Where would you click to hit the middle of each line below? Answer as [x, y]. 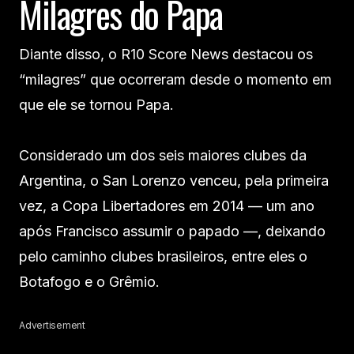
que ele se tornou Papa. [96, 105]
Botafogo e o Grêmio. [89, 282]
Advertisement [52, 326]
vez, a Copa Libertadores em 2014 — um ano [167, 206]
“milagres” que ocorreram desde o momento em [175, 80]
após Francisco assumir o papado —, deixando [172, 232]
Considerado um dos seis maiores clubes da [163, 156]
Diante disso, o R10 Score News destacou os [166, 55]
